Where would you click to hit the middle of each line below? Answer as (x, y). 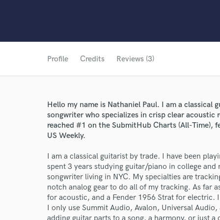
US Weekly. (66, 136)
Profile (58, 59)
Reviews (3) (135, 59)
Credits (92, 59)
